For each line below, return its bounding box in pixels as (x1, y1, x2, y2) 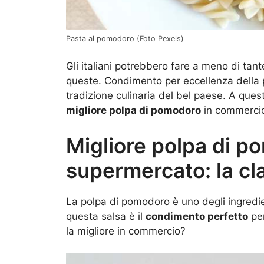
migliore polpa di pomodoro (66, 104, 201, 117)
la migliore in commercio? (66, 225, 186, 237)
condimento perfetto (146, 210, 248, 222)
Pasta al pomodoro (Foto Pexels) (66, 34, 184, 43)
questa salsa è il (66, 210, 146, 222)
